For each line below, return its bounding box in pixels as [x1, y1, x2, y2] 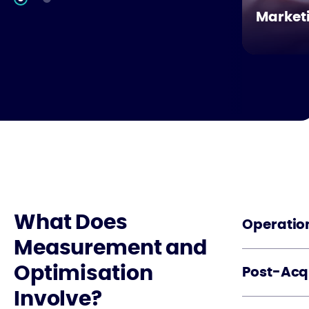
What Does [14, 212, 128, 233]
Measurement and [14, 238, 208, 259]
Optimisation [14, 263, 153, 284]
